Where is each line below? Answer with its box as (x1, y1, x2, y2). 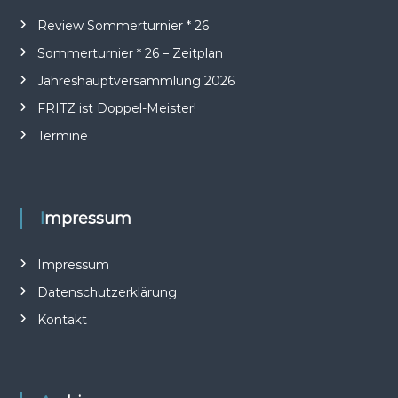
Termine (36, 128, 88, 145)
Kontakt (36, 312, 87, 329)
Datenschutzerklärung (36, 284, 177, 301)
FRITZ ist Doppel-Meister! (36, 100, 196, 117)
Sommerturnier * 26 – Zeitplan (36, 45, 223, 62)
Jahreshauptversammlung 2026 (36, 73, 235, 90)
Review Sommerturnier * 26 (36, 18, 209, 35)
